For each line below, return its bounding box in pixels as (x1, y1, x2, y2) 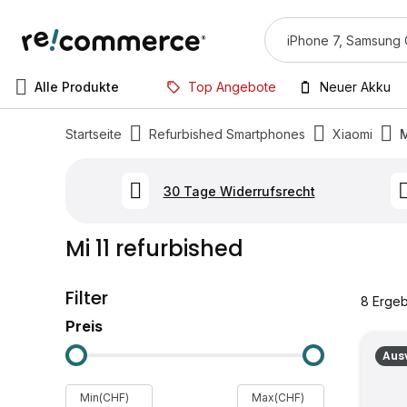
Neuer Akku (320, 79, 391, 94)
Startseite (65, 125, 122, 142)
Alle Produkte (35, 79, 119, 94)
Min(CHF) (80, 391, 129, 404)
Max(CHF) (252, 391, 304, 404)
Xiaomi (333, 125, 372, 142)
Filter (65, 285, 108, 311)
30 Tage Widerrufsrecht (163, 183, 315, 199)
